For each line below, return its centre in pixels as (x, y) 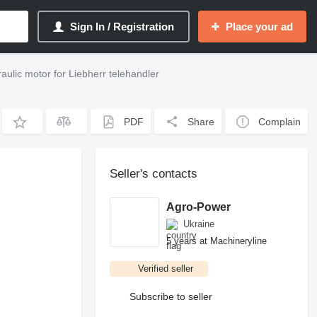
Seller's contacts (154, 174)
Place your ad (259, 27)
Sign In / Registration (122, 27)
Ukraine (199, 224)
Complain (280, 121)
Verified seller (166, 269)
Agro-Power (199, 207)
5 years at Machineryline (217, 241)
